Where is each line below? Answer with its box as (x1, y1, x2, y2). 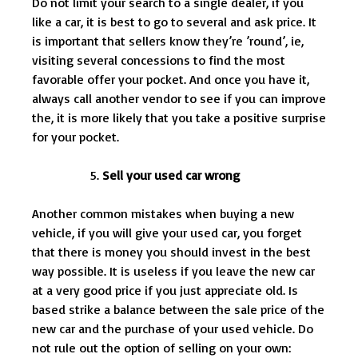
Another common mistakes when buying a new (32, 205, 294, 222)
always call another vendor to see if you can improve (32, 90, 326, 107)
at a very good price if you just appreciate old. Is (32, 282, 298, 299)
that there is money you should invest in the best (32, 244, 311, 261)
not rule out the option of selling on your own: (32, 340, 291, 356)
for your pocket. (32, 129, 119, 145)
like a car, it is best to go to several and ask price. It (32, 14, 316, 30)
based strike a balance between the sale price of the (32, 301, 324, 318)
